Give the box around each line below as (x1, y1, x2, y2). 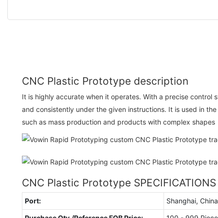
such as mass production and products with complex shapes (22, 117, 215, 126)
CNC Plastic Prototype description (22, 74, 188, 87)
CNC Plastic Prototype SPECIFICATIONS (22, 176, 216, 189)
